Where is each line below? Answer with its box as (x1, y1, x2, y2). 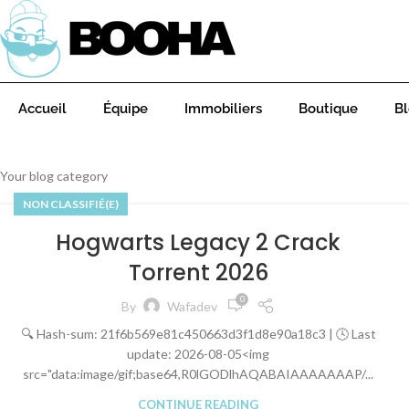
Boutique (299, 100, 358, 117)
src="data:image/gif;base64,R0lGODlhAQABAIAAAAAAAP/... (23, 366, 374, 382)
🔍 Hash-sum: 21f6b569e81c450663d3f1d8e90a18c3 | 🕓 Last (20, 326, 376, 341)
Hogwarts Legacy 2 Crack (56, 227, 341, 257)
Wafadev (167, 298, 218, 314)
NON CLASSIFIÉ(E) (23, 197, 119, 211)
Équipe (103, 100, 148, 117)
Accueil (18, 100, 67, 117)
